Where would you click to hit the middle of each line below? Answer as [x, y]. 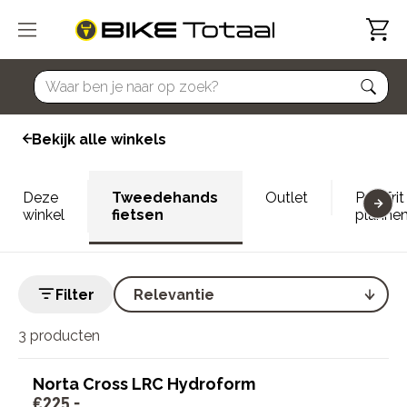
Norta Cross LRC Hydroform [144, 384]
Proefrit [380, 198]
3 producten [59, 336]
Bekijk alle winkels [99, 139]
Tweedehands [165, 198]
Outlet [287, 198]
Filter [75, 294]
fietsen [138, 215]
